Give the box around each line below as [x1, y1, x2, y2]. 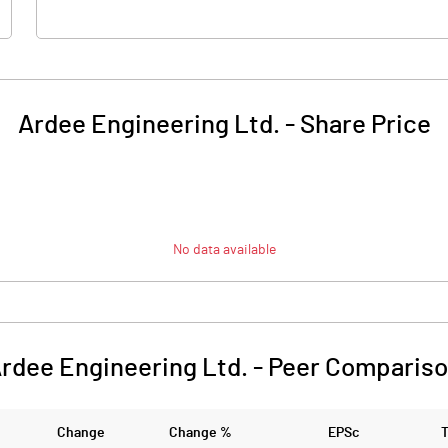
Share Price [299, 112, 431, 138]
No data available [172, 243, 276, 257]
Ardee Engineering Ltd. [17, 112, 280, 138]
